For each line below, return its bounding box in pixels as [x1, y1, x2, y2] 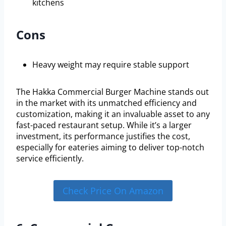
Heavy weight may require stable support [32, 59, 189, 70]
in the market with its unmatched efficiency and [16, 97, 197, 108]
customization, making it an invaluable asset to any [16, 108, 210, 120]
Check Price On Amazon [63, 185, 163, 197]
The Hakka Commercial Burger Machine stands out [16, 86, 209, 97]
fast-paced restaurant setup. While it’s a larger [16, 119, 192, 131]
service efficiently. [16, 152, 84, 164]
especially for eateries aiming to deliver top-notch [16, 141, 204, 153]
